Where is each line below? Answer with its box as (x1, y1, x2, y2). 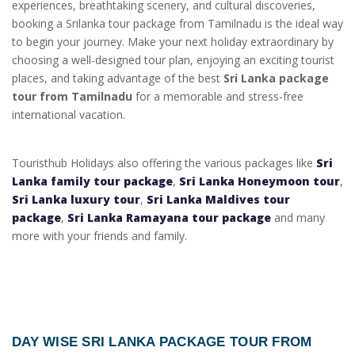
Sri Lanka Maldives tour (147, 192, 290, 208)
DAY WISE (12, 334, 82, 350)
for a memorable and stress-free (132, 89, 303, 105)
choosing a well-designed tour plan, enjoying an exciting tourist (12, 52, 334, 68)
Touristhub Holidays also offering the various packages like (12, 155, 316, 171)
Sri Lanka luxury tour (12, 192, 140, 208)
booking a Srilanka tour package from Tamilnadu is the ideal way (12, 16, 343, 32)
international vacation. (12, 107, 125, 123)
